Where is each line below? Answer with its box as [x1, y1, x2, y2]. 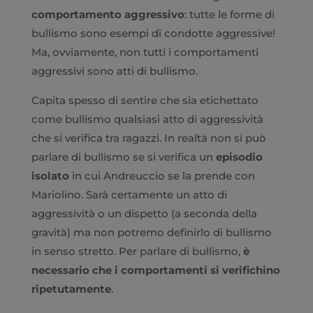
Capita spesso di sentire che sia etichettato [31, 93, 259, 107]
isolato [31, 168, 69, 182]
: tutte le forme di [184, 7, 275, 21]
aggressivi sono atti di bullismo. [31, 64, 198, 78]
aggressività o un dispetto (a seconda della [31, 206, 257, 220]
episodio [215, 150, 263, 163]
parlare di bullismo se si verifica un [31, 150, 216, 163]
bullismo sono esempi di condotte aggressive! [31, 26, 275, 40]
